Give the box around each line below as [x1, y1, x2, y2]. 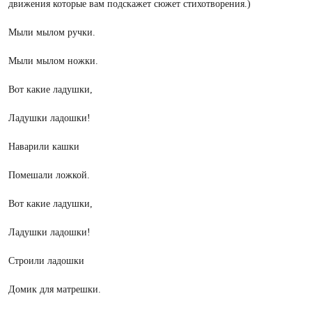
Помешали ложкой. [8, 170, 90, 180]
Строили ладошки [8, 256, 84, 266]
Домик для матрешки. [8, 284, 101, 295]
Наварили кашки [8, 141, 79, 152]
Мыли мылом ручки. [8, 27, 95, 38]
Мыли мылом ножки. [8, 56, 98, 66]
